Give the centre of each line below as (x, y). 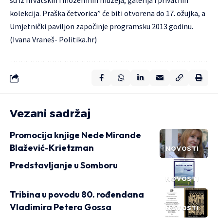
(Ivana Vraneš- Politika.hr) (53, 39)
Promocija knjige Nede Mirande (75, 135)
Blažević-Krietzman (52, 148)
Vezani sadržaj (50, 114)
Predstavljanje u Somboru (64, 165)
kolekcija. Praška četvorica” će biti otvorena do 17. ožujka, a (108, 13)
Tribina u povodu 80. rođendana (77, 194)
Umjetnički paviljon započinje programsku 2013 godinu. (101, 26)
